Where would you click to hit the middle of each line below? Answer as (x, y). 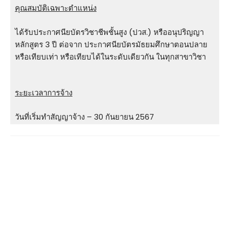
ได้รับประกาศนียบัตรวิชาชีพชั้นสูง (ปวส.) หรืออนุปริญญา (109, 32)
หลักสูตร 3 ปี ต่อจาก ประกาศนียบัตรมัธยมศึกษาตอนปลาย (111, 45)
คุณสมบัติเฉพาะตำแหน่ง (56, 8)
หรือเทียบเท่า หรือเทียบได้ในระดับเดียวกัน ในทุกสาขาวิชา (110, 57)
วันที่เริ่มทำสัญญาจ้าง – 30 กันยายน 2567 (84, 117)
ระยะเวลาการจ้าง (44, 93)
